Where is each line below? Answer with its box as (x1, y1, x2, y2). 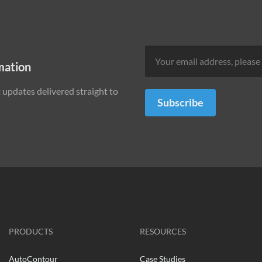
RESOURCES (139, 226, 186, 236)
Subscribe (157, 96, 204, 109)
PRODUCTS (9, 226, 53, 236)
